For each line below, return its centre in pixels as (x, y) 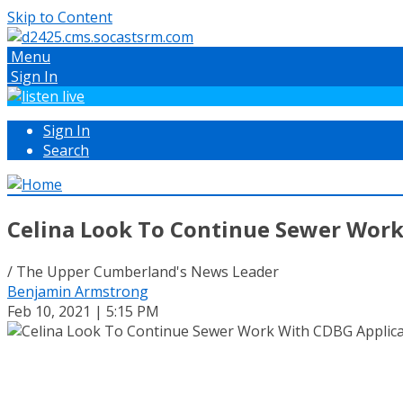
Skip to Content (60, 17)
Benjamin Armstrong (78, 291)
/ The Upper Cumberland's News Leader (143, 271)
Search (66, 150)
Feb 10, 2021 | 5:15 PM (83, 311)
